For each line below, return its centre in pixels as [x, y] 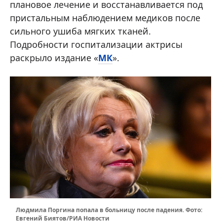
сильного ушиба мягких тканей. [80, 31]
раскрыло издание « [54, 57]
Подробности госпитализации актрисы [96, 44]
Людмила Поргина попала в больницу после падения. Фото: [109, 210]
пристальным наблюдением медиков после [105, 18]
